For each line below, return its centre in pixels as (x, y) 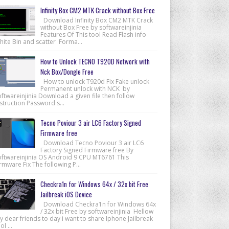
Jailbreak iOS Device (66, 194)
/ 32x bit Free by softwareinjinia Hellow (97, 211)
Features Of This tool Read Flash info (93, 34)
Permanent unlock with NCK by (85, 88)
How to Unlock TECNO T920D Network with (95, 61)
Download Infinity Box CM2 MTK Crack (96, 20)
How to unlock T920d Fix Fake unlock (95, 81)
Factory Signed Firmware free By (87, 150)
